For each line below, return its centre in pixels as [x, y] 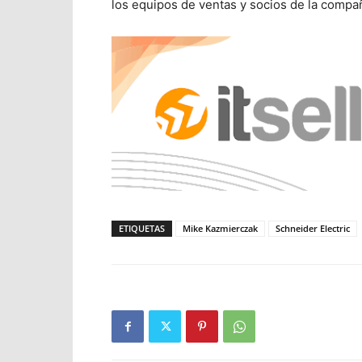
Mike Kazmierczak [220, 229]
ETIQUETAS [142, 229]
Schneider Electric [313, 229]
